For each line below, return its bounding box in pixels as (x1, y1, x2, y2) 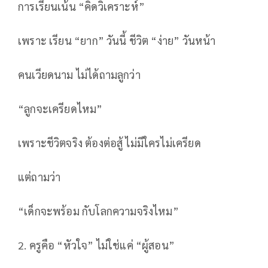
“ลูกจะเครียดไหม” (18, 102, 103, 116)
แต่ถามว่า (18, 170, 61, 184)
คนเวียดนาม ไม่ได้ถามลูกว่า (18, 68, 141, 82)
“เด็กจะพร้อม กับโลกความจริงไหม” (18, 204, 179, 218)
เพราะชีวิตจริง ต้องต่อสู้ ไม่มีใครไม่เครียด (18, 136, 201, 150)
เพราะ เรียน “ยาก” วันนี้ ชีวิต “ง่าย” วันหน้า (18, 33, 216, 48)
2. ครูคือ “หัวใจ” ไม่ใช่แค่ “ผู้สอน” (18, 238, 175, 252)
